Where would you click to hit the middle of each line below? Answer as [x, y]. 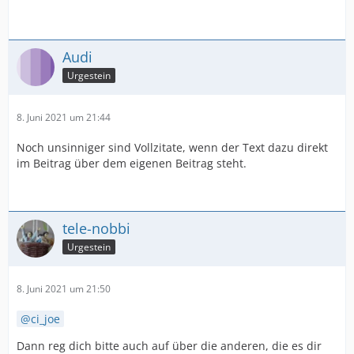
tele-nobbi [96, 229]
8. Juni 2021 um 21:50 [64, 289]
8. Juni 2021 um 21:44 [64, 118]
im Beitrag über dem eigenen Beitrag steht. [132, 164]
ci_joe [45, 319]
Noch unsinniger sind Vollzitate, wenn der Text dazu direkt [172, 148]
